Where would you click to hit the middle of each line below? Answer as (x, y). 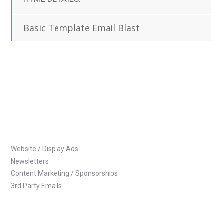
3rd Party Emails (37, 186)
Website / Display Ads (45, 149)
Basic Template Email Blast (82, 28)
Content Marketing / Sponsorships (65, 174)
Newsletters (30, 161)
